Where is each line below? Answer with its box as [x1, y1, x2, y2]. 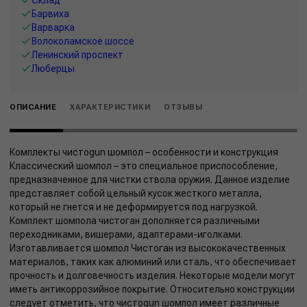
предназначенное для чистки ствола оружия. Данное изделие [10, 173, 290, 185]
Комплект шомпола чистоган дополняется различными [10, 214, 260, 226]
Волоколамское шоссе [32, 35, 134, 47]
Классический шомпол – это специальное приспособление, [10, 160, 278, 171]
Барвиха [32, 8, 69, 19]
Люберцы [32, 62, 75, 74]
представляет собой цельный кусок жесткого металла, [10, 187, 262, 199]
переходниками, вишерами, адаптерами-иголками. [10, 228, 243, 240]
